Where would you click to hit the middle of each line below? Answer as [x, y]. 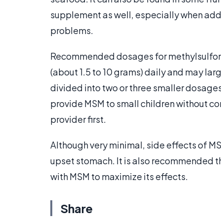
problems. [72, 31]
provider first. [78, 119]
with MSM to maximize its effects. [119, 177]
